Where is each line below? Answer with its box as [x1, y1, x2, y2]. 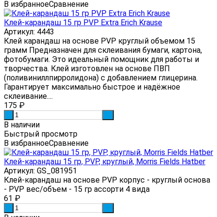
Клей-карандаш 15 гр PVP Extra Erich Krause [4, 17, 162, 27]
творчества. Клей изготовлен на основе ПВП [4, 63, 170, 73]
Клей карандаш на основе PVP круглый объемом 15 [4, 36, 195, 46]
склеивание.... [4, 91, 53, 101]
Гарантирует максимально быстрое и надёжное [4, 82, 180, 92]
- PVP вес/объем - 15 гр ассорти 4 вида [4, 184, 150, 194]
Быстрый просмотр [4, 129, 77, 139]
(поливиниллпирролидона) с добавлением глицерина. [4, 73, 198, 82]
